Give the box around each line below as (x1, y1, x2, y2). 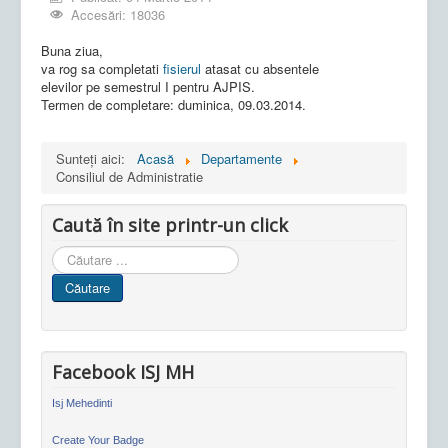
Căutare (65, 277, 110, 297)
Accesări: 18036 (71, 4, 166, 24)
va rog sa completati (41, 58, 163, 78)
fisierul (163, 58, 201, 78)
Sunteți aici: (56, 148, 133, 168)
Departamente (201, 148, 282, 168)
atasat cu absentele (201, 58, 319, 78)
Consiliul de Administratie (56, 166, 203, 186)
